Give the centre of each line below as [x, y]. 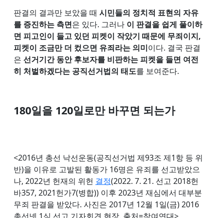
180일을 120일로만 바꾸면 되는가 [96, 110]
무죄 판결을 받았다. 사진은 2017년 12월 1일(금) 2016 [106, 204]
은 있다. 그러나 [99, 24]
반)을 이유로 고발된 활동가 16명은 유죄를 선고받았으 [107, 169]
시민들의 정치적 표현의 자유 [149, 12]
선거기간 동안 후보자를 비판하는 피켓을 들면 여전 [111, 59]
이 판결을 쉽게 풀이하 [164, 24]
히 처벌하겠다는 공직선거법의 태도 [75, 71]
